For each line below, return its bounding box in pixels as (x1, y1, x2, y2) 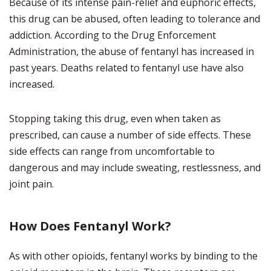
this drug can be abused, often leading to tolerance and (9, 12, 260, 25)
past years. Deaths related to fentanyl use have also (9, 61, 244, 74)
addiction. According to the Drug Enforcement (9, 28, 216, 42)
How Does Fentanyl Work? (9, 218, 171, 234)
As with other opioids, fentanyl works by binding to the (9, 249, 258, 263)
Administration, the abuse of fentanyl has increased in (9, 45, 254, 58)
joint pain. (9, 177, 54, 191)
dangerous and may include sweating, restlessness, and (9, 161, 261, 174)
